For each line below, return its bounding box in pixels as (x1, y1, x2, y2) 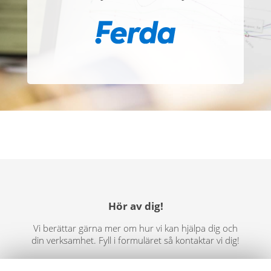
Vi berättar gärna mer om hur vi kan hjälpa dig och (33, 221, 238, 234)
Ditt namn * (30, 258, 71, 269)
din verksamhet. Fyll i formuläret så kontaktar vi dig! (31, 233, 240, 246)
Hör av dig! (108, 198, 163, 213)
